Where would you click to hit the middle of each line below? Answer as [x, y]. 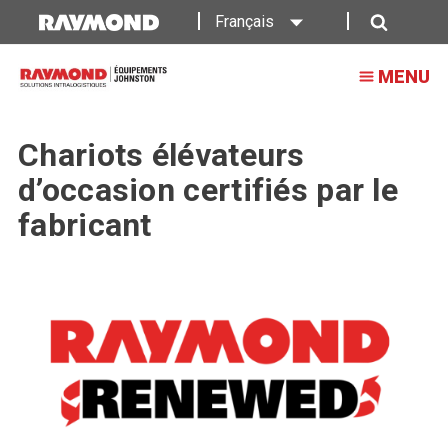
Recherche [405, 54]
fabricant [85, 225]
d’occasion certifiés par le [208, 190]
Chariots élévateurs [161, 155]
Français [244, 21]
